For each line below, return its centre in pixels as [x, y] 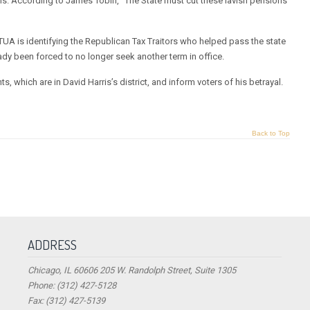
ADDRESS [53, 245]
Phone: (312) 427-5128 [72, 286]
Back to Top [271, 134]
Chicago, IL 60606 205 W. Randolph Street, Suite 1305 [132, 271]
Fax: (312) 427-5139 [67, 301]
